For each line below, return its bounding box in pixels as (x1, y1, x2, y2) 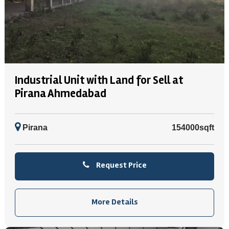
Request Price (94, 160, 147, 170)
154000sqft (172, 123, 214, 132)
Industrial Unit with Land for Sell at (15, 74, 183, 87)
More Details (91, 197, 138, 207)
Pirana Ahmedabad (15, 87, 106, 100)
